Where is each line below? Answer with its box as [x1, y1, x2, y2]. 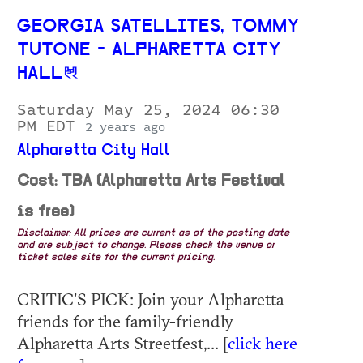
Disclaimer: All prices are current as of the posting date [17, 228, 289, 239]
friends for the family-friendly [17, 310, 233, 332]
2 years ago [85, 121, 165, 135]
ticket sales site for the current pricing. [17, 253, 215, 263]
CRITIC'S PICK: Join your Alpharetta [17, 288, 284, 310]
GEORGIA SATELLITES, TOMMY [17, 18, 299, 37]
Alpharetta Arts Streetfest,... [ [17, 332, 228, 354]
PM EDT [17, 118, 85, 135]
